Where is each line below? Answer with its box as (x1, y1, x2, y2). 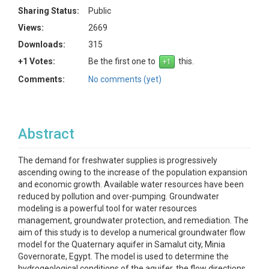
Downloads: (18, 40, 65, 49)
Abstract (18, 125, 74, 142)
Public (88, 6, 111, 16)
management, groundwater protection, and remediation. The (18, 216, 249, 225)
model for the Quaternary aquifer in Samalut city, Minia (18, 240, 225, 249)
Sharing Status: (18, 6, 79, 16)
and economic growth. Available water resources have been (18, 180, 244, 189)
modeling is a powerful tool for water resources (18, 204, 197, 213)
